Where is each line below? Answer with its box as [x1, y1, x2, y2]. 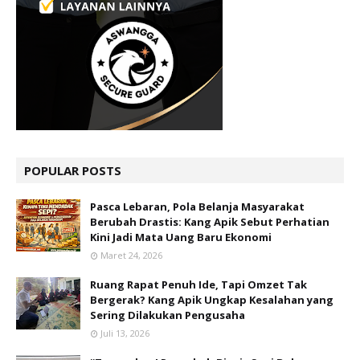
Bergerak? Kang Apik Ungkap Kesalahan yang [90, 292, 333, 307]
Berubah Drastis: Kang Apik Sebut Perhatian [90, 215, 329, 229]
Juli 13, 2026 [100, 327, 149, 339]
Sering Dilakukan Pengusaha [90, 308, 245, 322]
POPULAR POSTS [24, 162, 121, 178]
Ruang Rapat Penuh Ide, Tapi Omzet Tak [90, 277, 307, 292]
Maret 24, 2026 [100, 249, 162, 261]
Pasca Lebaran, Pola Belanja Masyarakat [90, 199, 305, 214]
